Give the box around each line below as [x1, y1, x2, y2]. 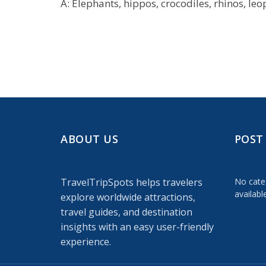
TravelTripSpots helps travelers [61, 176, 202, 189]
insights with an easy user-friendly [61, 220, 214, 233]
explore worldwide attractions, [61, 191, 195, 204]
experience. [61, 235, 111, 248]
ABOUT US [61, 132, 118, 146]
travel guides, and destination [61, 205, 192, 218]
